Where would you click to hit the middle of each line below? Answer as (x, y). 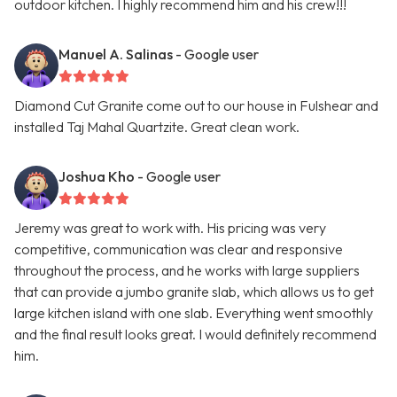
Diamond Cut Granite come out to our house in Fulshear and (196, 106)
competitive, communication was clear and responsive (179, 249)
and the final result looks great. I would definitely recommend (195, 335)
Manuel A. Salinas (116, 54)
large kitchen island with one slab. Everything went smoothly (194, 313)
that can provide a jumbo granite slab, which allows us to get (194, 292)
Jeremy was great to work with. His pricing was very (170, 228)
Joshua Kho (97, 177)
